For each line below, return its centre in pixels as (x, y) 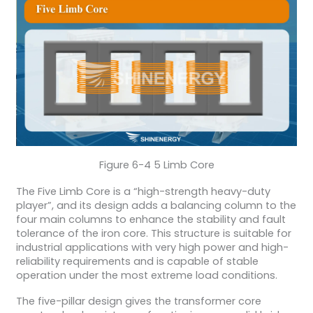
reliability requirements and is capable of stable (137, 261)
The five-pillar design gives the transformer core (138, 301)
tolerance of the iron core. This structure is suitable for (153, 233)
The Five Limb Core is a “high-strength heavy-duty (143, 191)
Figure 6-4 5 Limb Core (156, 165)
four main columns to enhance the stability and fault (151, 219)
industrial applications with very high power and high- (152, 247)
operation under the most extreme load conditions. (146, 275)
